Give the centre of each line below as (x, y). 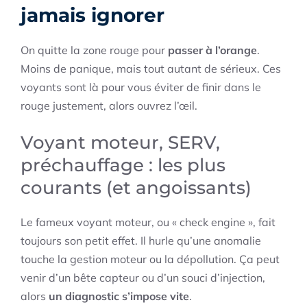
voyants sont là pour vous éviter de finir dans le (141, 87)
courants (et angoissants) (136, 188)
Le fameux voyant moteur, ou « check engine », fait (148, 222)
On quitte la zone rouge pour (94, 50)
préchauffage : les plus (123, 165)
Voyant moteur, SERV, (120, 143)
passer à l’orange (212, 50)
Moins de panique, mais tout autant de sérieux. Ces (151, 69)
